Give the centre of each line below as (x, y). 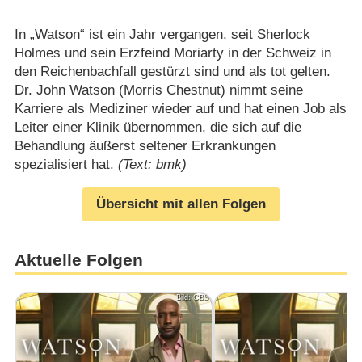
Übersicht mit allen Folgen (181, 204)
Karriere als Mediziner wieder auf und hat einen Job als (180, 108)
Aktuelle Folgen (78, 261)
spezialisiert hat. (66, 164)
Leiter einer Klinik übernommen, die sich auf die (158, 127)
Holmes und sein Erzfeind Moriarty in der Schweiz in (173, 53)
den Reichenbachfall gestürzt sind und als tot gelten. (172, 71)
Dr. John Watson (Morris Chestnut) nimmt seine (158, 90)
